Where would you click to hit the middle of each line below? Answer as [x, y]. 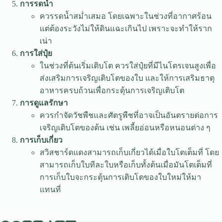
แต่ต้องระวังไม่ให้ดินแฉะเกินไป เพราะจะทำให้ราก [126, 28]
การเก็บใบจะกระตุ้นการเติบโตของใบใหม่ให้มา [120, 177]
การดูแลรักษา [44, 103]
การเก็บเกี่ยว [41, 140]
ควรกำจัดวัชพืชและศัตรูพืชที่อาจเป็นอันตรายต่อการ [129, 115]
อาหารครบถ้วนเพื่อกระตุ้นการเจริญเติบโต [112, 90]
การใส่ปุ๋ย [36, 53]
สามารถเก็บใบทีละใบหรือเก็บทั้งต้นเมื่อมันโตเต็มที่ [126, 165]
